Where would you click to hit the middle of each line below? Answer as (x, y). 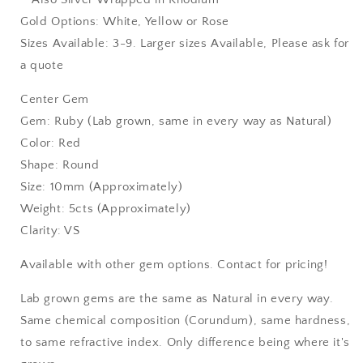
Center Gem (55, 99)
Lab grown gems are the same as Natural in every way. (177, 298)
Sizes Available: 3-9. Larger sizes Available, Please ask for (185, 43)
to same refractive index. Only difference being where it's (185, 342)
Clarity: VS (50, 230)
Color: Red (51, 143)
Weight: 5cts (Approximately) (106, 208)
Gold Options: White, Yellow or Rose (125, 21)
